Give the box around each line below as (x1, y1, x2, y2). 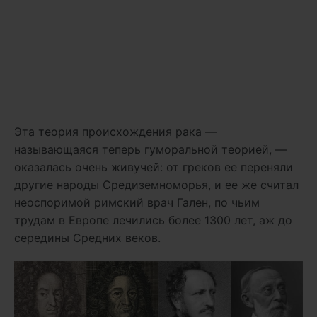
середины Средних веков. (14, 231, 161, 246)
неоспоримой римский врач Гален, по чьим (14, 195, 260, 210)
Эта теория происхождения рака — (14, 125, 217, 139)
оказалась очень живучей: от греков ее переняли (14, 160, 293, 175)
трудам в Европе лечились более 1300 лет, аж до (14, 213, 292, 228)
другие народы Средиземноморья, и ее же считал (14, 178, 299, 192)
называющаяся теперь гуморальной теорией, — (14, 142, 287, 157)
